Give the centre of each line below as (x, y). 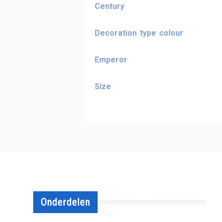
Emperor (111, 59)
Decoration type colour (139, 33)
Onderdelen (66, 202)
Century (110, 6)
